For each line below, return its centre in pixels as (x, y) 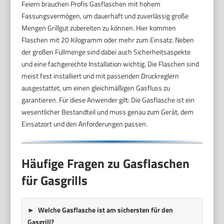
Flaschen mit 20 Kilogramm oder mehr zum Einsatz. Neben (108, 40)
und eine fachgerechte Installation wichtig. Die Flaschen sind (110, 64)
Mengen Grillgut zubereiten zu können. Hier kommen (99, 28)
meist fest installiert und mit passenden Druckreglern (100, 76)
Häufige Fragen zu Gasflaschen (106, 163)
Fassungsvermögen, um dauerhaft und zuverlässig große (105, 16)
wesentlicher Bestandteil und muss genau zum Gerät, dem (108, 112)
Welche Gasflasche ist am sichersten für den (105, 209)
